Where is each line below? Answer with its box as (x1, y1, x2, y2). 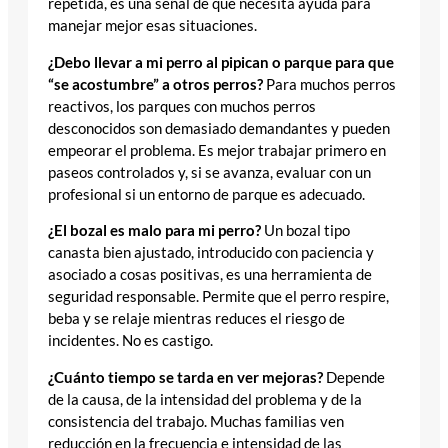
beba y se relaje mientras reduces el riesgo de (48, 310, 345, 328)
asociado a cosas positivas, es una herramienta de (48, 266, 372, 284)
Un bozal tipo (261, 222, 350, 240)
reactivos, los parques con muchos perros (48, 97, 316, 115)
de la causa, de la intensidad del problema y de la (48, 390, 362, 408)
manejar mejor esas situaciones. (48, 17, 257, 35)
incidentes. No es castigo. (48, 332, 213, 350)
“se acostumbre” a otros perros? (48, 75, 263, 93)
